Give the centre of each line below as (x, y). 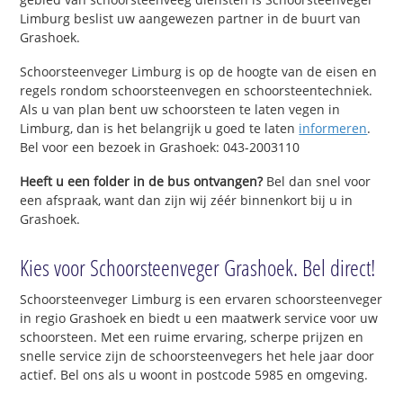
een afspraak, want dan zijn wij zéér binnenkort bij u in (187, 200)
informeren (333, 128)
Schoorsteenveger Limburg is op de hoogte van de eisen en (199, 71)
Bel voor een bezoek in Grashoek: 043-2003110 (160, 147)
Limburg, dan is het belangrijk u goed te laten (160, 128)
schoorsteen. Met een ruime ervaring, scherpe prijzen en (192, 337)
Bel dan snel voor (317, 181)
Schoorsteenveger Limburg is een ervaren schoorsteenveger (201, 300)
